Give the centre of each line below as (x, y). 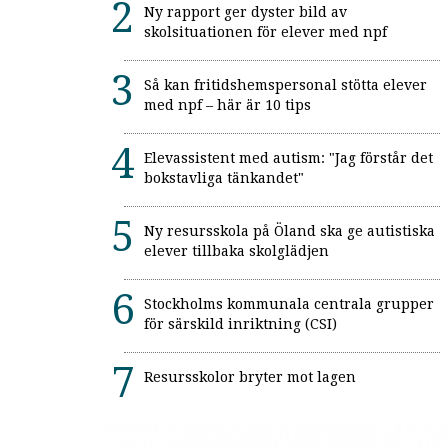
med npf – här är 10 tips (227, 105)
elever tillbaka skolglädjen (236, 251)
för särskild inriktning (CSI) (240, 324)
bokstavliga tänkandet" (224, 178)
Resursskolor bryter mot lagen (250, 377)
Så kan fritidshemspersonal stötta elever (285, 85)
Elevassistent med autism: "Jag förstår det (288, 158)
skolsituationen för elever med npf (265, 32)
